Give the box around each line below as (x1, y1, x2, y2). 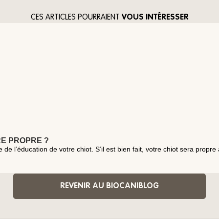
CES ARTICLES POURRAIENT (30, 14, 122, 22)
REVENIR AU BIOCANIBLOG (60, 182, 159, 190)
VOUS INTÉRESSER (121, 14, 189, 22)
